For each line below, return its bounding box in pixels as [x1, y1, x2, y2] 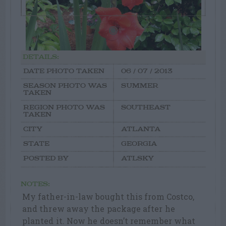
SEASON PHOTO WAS [23, 82, 107, 90]
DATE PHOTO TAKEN [23, 68, 104, 75]
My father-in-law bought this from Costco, [22, 191, 195, 202]
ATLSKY [121, 155, 154, 162]
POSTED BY [23, 155, 69, 162]
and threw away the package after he [22, 203, 175, 214]
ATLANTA [121, 126, 160, 133]
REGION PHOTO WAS [23, 104, 105, 111]
